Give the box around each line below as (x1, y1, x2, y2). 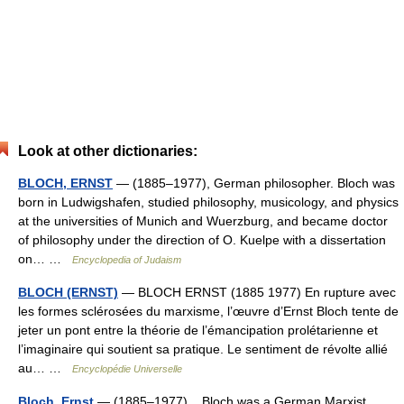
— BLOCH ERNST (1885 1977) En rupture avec (118, 285, 396, 299)
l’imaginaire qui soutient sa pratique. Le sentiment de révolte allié (18, 342, 388, 356)
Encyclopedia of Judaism (72, 254, 181, 265)
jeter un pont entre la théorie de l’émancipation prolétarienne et (18, 323, 378, 337)
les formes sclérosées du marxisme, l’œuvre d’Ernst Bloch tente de (18, 304, 399, 318)
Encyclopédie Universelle (72, 363, 182, 374)
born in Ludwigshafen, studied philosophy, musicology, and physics (18, 195, 399, 209)
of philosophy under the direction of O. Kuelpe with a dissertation (18, 233, 386, 247)
